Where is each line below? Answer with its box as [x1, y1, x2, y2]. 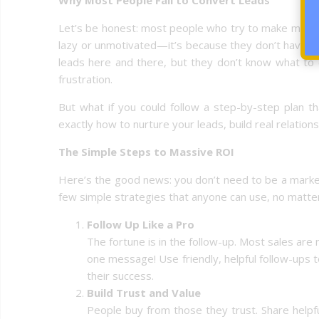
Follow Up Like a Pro [87, 216, 194, 231]
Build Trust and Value [87, 285, 201, 300]
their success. [87, 268, 154, 283]
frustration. [58, 71, 113, 86]
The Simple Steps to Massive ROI [58, 144, 234, 159]
